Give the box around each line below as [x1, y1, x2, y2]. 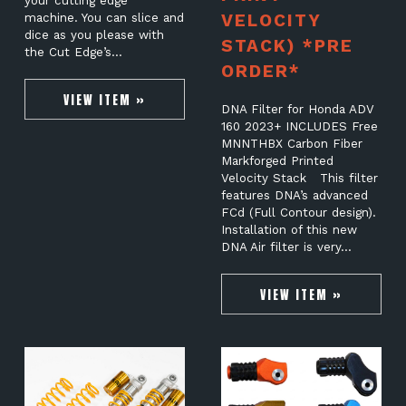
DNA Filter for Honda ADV [220, 101, 374, 116]
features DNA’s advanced [220, 188, 368, 202]
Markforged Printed [220, 153, 333, 168]
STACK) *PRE [220, 34, 353, 56]
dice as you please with [24, 27, 164, 42]
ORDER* [220, 60, 301, 82]
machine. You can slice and [24, 10, 184, 24]
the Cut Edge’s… [24, 44, 122, 59]
